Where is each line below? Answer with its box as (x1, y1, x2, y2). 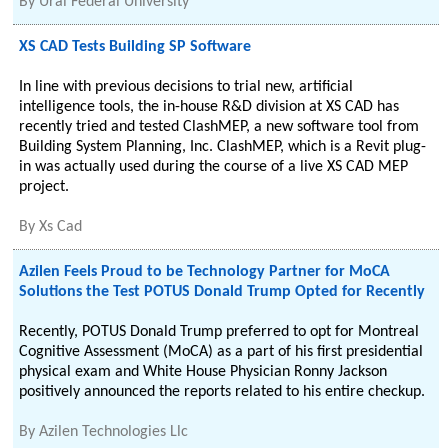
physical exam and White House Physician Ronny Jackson (19, 364, 388, 380)
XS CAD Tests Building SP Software (19, 39, 252, 55)
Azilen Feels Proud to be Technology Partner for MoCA (19, 264, 391, 280)
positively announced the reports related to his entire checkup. (19, 384, 426, 400)
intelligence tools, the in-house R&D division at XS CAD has (19, 99, 400, 115)
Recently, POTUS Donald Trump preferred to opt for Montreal (19, 324, 420, 340)
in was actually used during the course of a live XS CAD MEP (19, 159, 409, 175)
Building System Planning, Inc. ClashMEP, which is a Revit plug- (19, 139, 427, 155)
